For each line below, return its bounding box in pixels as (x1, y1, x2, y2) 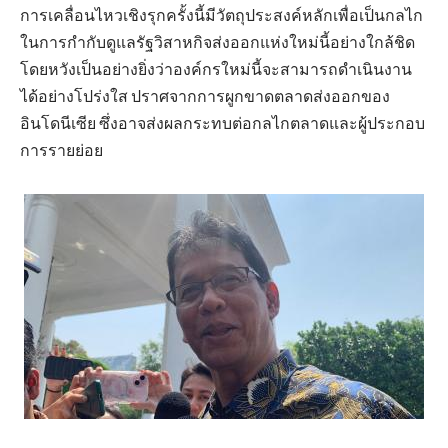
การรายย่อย (20, 140, 103, 160)
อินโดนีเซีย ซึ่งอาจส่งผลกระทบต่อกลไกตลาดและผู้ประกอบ (20, 113, 425, 133)
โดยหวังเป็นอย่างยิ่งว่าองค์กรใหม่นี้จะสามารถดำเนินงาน (20, 59, 412, 79)
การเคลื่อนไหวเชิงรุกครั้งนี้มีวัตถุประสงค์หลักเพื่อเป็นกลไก (20, 5, 423, 25)
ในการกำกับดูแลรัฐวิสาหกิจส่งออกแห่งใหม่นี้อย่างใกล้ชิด (20, 32, 415, 52)
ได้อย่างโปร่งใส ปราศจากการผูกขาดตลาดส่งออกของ (20, 86, 390, 106)
